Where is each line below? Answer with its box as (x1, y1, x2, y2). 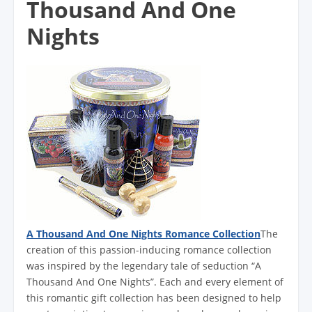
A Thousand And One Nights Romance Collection (26, 226, 260, 240)
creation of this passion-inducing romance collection (26, 242, 272, 256)
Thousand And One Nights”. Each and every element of (26, 274, 283, 288)
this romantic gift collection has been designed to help (26, 290, 281, 304)
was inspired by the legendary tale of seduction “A (26, 258, 261, 272)
